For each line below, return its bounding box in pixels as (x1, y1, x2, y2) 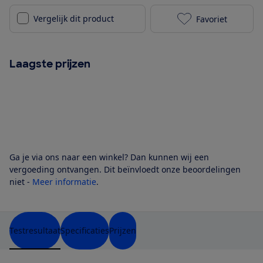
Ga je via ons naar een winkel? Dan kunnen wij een (9, 151, 209, 163)
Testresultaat (9, 225, 60, 237)
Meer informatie (32, 176, 96, 188)
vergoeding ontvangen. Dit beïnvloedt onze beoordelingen (9, 164, 241, 176)
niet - (9, 176, 32, 188)
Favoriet (195, 13, 227, 25)
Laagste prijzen (9, 57, 90, 72)
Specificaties (60, 225, 109, 237)
